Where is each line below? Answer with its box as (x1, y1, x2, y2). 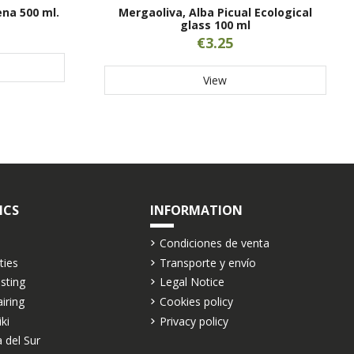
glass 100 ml (179, 17, 250, 32)
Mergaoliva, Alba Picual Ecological (118, 4, 312, 20)
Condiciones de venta (159, 235, 269, 251)
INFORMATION (149, 201, 243, 219)
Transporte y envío (159, 254, 256, 270)
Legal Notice (159, 274, 224, 290)
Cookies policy (159, 294, 233, 310)
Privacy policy (159, 313, 228, 329)
